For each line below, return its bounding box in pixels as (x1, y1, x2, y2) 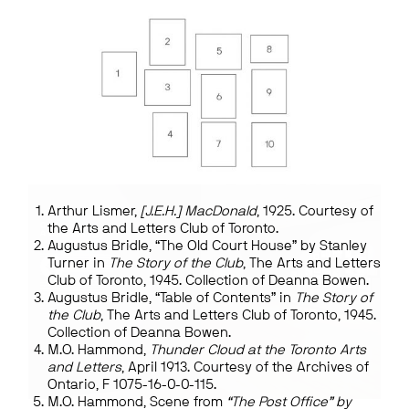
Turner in (47, 257, 110, 271)
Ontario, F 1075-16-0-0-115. (47, 378, 217, 393)
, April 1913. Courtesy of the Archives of (121, 361, 370, 375)
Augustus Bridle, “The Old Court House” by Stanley (47, 239, 368, 254)
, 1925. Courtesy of (257, 204, 374, 219)
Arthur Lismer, (47, 204, 142, 219)
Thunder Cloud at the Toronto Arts (150, 343, 367, 358)
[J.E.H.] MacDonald (141, 204, 257, 219)
